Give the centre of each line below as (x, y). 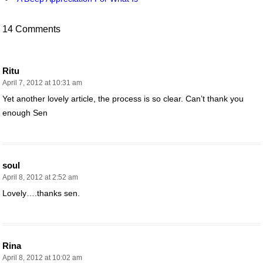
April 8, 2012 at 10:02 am (42, 257)
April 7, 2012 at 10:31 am (42, 82)
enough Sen (25, 112)
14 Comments (31, 29)
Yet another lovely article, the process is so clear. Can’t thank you (123, 98)
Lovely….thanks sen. (41, 193)
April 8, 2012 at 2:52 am (40, 177)
